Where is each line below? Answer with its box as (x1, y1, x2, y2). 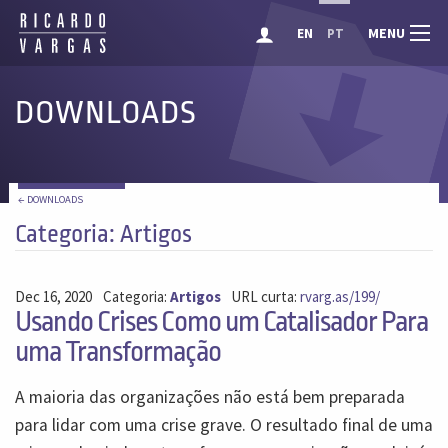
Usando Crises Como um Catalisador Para (15, 305, 428, 338)
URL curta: (231, 286, 301, 306)
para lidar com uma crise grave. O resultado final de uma (15, 413, 433, 436)
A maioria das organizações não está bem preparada (15, 385, 405, 408)
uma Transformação (15, 335, 221, 368)
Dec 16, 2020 (15, 286, 92, 306)
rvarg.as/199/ (300, 286, 381, 306)
